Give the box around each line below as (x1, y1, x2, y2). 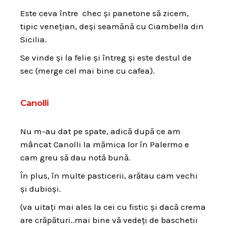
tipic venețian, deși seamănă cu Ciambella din (20, 21, 204, 31)
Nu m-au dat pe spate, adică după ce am (20, 126, 181, 136)
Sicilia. (20, 34, 47, 44)
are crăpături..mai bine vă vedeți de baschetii (20, 214, 198, 225)
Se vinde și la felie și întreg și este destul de (20, 52, 192, 63)
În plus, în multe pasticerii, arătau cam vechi (20, 170, 198, 181)
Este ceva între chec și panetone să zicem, (20, 8, 189, 18)
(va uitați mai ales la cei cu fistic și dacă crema (20, 201, 206, 212)
